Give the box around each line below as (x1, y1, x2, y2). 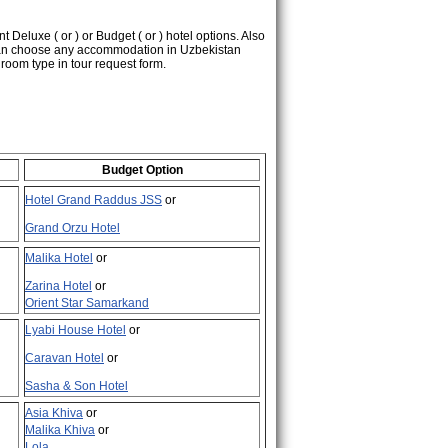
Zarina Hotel (25, 279, 92, 293)
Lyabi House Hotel (25, 323, 126, 337)
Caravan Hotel (25, 351, 104, 365)
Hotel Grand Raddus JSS (25, 193, 162, 207)
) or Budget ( (75, 29, 142, 43)
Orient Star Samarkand (25, 296, 149, 310)
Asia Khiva (25, 406, 83, 420)
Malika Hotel (25, 251, 93, 265)
